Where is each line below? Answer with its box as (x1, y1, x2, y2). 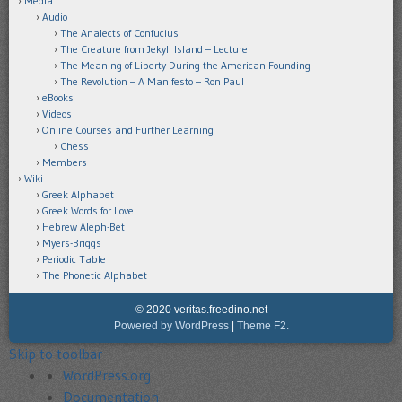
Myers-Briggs (42, 236, 101, 250)
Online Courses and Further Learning (42, 123, 214, 137)
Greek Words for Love (42, 204, 134, 218)
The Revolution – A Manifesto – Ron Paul (60, 74, 244, 89)
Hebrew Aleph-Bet (42, 220, 125, 234)
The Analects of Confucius (60, 26, 179, 40)
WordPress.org (63, 366, 151, 385)
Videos (42, 107, 72, 121)
